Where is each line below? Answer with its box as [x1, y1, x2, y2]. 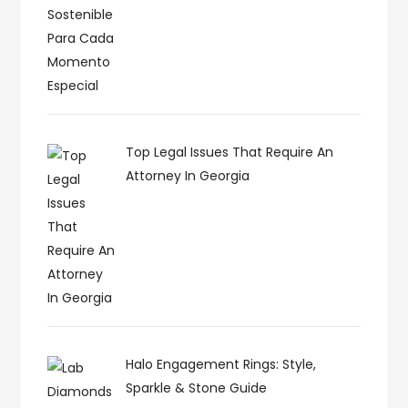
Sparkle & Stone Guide [125, 378, 267, 397]
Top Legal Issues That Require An [125, 142, 333, 161]
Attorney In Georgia [125, 166, 250, 185]
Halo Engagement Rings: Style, [125, 354, 316, 373]
